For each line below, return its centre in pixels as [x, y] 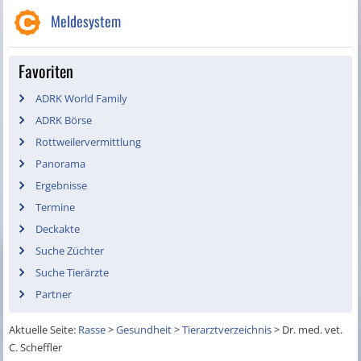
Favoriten [46, 71]
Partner [54, 295]
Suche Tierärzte [73, 273]
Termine [56, 207]
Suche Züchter [70, 251]
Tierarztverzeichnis [227, 330]
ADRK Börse [64, 120]
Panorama [61, 164]
